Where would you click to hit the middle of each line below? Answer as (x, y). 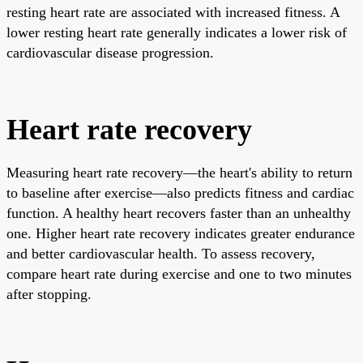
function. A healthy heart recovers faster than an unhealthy (179, 213)
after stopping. (49, 294)
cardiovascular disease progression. (110, 52)
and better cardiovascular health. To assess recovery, (161, 253)
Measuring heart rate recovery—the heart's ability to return (179, 172)
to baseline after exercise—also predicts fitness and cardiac (180, 192)
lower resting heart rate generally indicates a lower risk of (177, 32)
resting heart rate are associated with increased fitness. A (173, 12)
